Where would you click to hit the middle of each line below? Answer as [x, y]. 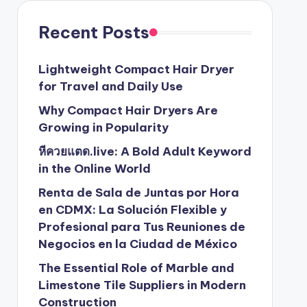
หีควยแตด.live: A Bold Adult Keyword [145, 151]
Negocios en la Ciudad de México [137, 244]
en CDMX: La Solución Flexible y [132, 210]
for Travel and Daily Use [110, 86]
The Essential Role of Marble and [136, 268]
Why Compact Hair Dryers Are [128, 110]
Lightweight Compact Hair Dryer [136, 69]
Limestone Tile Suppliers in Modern [142, 285]
